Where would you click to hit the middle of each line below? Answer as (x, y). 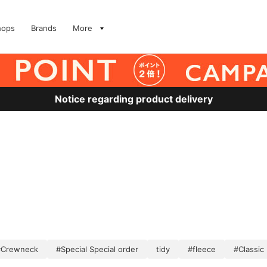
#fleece (202, 249)
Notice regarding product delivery (133, 99)
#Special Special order (97, 249)
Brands (44, 28)
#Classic (249, 249)
